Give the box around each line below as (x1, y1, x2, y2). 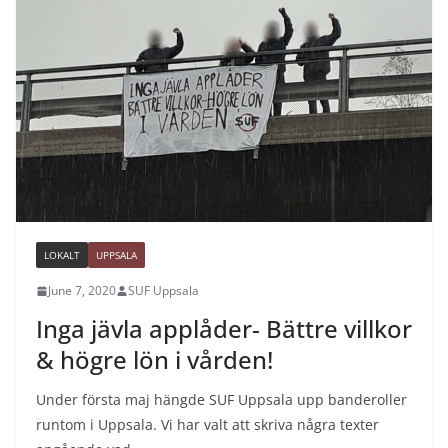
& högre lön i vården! (36, 343, 273, 377)
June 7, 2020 (48, 282, 116, 300)
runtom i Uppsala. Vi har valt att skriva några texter (36, 415, 379, 435)
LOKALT (44, 248, 80, 263)
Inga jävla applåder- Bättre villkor (36, 312, 412, 346)
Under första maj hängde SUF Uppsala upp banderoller (36, 390, 407, 410)
